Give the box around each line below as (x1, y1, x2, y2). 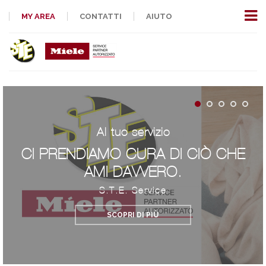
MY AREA (21, 12, 55, 21)
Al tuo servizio (96, 125, 170, 138)
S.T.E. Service (99, 186, 167, 195)
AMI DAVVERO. (84, 164, 182, 180)
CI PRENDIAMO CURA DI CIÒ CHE (21, 146, 245, 162)
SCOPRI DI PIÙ (107, 211, 159, 219)
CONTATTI (80, 12, 122, 21)
